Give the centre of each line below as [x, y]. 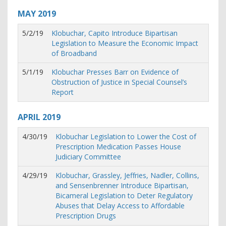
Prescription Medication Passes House [118, 147]
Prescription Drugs [86, 216]
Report [63, 92]
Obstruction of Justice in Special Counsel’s [119, 82]
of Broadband [74, 53]
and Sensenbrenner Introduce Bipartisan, [122, 185]
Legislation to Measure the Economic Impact [125, 43]
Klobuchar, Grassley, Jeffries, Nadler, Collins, [127, 175]
